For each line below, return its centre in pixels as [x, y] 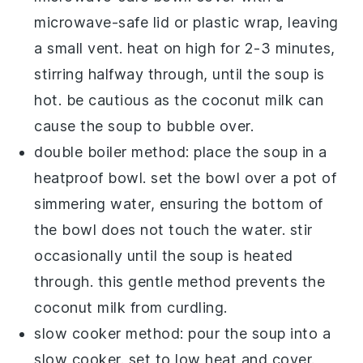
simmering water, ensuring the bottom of [179, 203]
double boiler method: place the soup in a [181, 152]
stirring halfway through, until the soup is [179, 74]
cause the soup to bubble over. [144, 126]
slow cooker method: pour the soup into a [183, 333]
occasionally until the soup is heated [164, 255]
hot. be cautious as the [118, 100]
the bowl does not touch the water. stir [173, 229]
